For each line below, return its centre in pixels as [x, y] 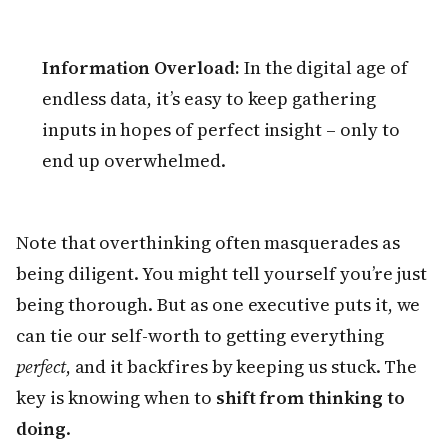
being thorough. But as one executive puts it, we [218, 305]
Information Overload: [141, 68]
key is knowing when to [116, 398]
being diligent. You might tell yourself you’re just [222, 274]
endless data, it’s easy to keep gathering [209, 99]
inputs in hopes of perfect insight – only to [221, 130]
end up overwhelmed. [134, 161]
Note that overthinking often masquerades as [208, 243]
